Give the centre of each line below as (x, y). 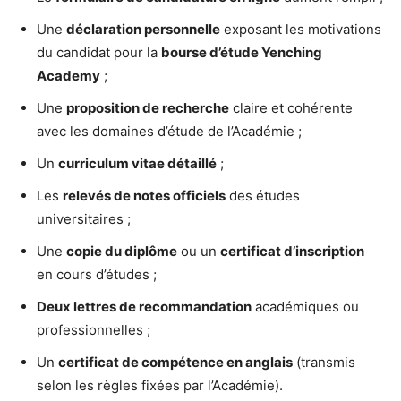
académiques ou (305, 307)
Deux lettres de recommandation (144, 307)
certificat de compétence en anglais (175, 363)
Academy (68, 76)
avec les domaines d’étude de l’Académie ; (169, 132)
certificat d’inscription (292, 252)
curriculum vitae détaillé (137, 164)
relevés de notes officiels (144, 196)
